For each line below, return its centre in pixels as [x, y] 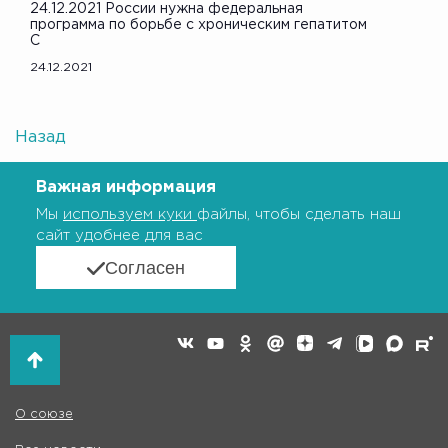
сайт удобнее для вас [119, 236]
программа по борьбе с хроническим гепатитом [198, 24]
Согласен [145, 268]
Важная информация [126, 187]
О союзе [44, 414]
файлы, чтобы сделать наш [299, 215]
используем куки [130, 215]
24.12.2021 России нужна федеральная [166, 8]
